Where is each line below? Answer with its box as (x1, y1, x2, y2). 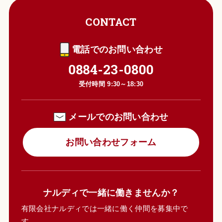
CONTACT (85, 15, 137, 29)
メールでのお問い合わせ (68, 111, 168, 122)
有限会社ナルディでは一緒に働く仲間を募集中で (21, 205, 188, 213)
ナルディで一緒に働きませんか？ (43, 187, 179, 198)
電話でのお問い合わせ (71, 44, 163, 55)
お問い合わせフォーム (65, 137, 157, 148)
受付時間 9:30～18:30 (78, 80, 144, 88)
